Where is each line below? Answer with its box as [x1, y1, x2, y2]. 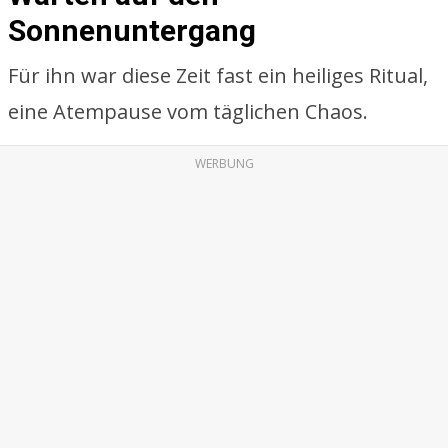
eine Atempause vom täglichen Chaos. [8, 98, 368, 125]
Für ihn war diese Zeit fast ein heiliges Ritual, [8, 62, 428, 89]
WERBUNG [194, 155, 254, 172]
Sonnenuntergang [8, 13, 256, 48]
